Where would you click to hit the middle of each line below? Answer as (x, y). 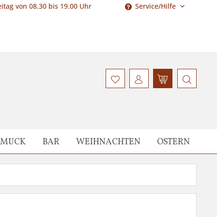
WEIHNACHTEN (108, 142)
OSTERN (173, 142)
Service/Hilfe (155, 6)
